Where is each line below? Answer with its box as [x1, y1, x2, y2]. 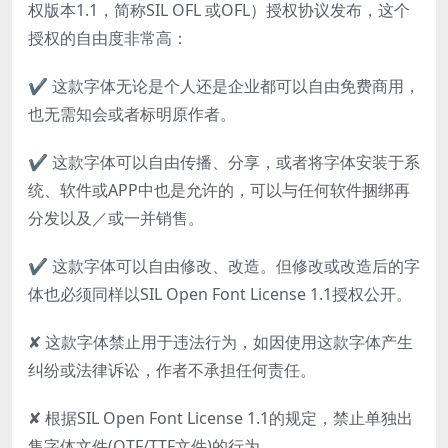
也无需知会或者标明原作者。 [28, 103, 236, 126]
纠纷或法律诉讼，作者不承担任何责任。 [28, 359, 316, 382]
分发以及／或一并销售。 [28, 207, 204, 230]
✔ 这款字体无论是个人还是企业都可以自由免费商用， [28, 75, 420, 98]
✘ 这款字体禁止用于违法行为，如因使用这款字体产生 [28, 331, 413, 354]
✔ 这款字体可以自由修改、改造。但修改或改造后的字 [28, 255, 420, 278]
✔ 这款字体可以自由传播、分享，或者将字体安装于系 [28, 151, 420, 174]
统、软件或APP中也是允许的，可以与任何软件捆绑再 [28, 179, 410, 202]
